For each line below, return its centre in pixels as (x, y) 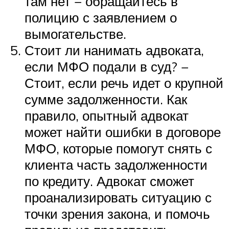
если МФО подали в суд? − (107, 67)
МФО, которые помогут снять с (118, 148)
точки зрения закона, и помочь (117, 214)
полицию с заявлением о (101, 18)
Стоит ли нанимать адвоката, (114, 50)
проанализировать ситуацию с (118, 198)
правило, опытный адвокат (107, 116)
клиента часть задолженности (116, 165)
